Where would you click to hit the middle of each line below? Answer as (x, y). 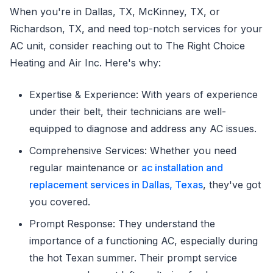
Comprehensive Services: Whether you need (133, 150)
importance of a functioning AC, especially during (144, 240)
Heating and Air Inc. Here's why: (85, 62)
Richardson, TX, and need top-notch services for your (136, 28)
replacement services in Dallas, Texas (116, 184)
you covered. (60, 201)
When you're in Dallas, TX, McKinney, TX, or (115, 11)
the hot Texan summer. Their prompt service (133, 257)
